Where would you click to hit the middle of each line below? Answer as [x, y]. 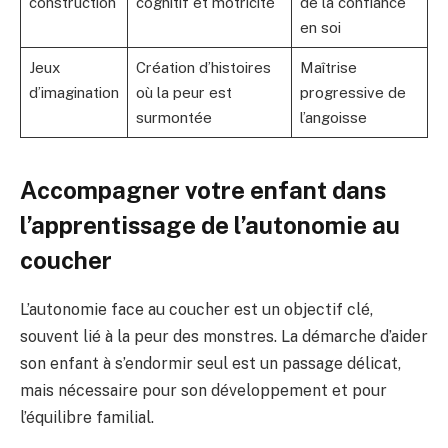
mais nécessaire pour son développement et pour [203, 390]
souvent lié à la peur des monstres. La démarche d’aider [224, 336]
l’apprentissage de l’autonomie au [210, 224]
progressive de [352, 92]
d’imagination [73, 92]
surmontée [173, 117]
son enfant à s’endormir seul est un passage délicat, [210, 363]
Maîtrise [328, 67]
